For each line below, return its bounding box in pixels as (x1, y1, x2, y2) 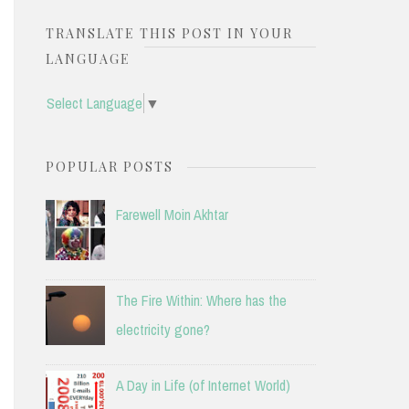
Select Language (46, 92, 142, 113)
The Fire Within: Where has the (115, 289, 287, 310)
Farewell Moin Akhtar (115, 204, 228, 225)
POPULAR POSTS (45, 157, 173, 175)
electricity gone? (115, 319, 210, 340)
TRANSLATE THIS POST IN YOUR (45, 25, 293, 43)
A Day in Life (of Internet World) (115, 375, 290, 396)
